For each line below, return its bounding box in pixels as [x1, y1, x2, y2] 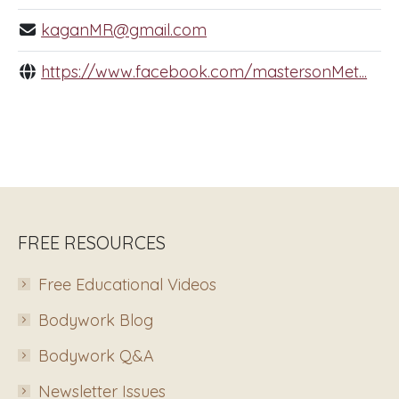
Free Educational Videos [38, 273, 216, 295]
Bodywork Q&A [38, 345, 154, 366]
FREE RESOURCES [18, 231, 166, 254]
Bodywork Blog [38, 309, 153, 330]
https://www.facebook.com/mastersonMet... [41, 61, 368, 82]
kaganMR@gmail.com [41, 19, 208, 40]
